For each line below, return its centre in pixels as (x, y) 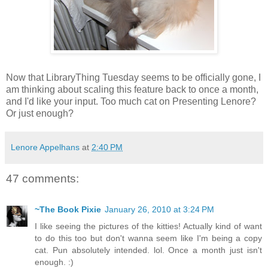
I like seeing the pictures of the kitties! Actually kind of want (148, 226)
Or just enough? (40, 113)
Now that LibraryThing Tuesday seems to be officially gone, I (133, 77)
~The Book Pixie (68, 210)
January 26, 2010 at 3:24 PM (159, 210)
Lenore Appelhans (45, 147)
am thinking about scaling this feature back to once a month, (132, 89)
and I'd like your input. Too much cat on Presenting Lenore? (131, 101)
